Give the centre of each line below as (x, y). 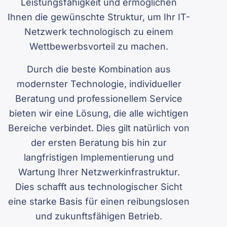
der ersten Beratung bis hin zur (99, 143)
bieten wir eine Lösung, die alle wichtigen (99, 113)
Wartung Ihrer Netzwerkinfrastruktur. (99, 172)
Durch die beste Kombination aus (99, 69)
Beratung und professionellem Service (99, 99)
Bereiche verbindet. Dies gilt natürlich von (99, 128)
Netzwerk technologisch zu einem (99, 32)
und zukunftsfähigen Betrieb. (99, 216)
